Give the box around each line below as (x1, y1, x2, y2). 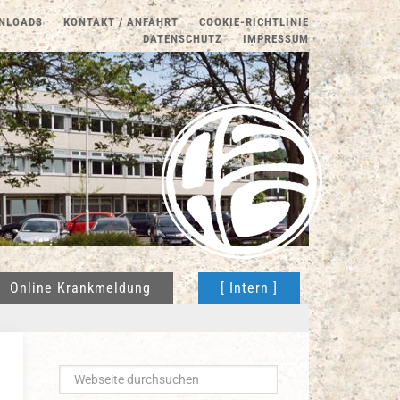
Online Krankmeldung (10, 279, 151, 296)
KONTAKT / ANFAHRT (63, 15, 179, 29)
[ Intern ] (221, 279, 278, 296)
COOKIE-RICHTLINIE (199, 15, 309, 29)
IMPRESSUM (243, 32, 309, 46)
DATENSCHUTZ (143, 32, 222, 46)
